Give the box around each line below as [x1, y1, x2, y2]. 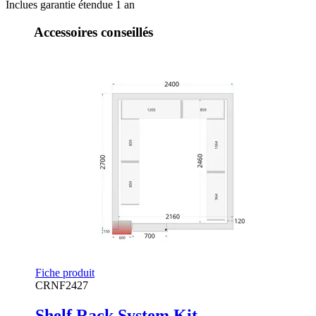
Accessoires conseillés [34, 24, 153, 39]
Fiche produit [35, 266, 95, 279]
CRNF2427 [35, 279, 88, 291]
